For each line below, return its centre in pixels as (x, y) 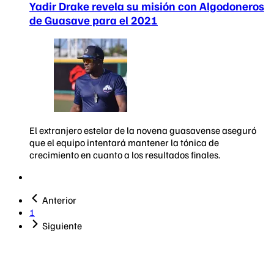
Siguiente (62, 226)
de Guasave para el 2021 (94, 20)
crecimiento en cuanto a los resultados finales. (125, 155)
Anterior (59, 200)
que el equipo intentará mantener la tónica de (124, 143)
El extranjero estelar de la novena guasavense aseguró (143, 131)
